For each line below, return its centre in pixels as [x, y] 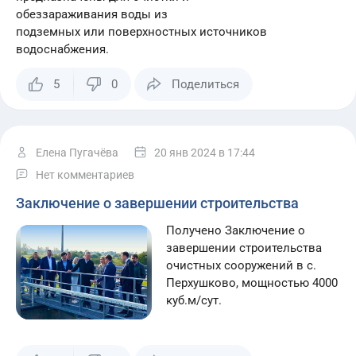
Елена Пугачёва [77, 153]
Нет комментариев [85, 175]
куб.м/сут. [194, 300]
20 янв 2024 [185, 153]
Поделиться [205, 84]
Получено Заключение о [236, 230]
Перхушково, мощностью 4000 [252, 283]
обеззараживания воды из [92, 14]
